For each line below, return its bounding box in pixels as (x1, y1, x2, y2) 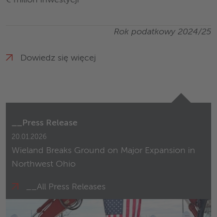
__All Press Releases (26, 182, 106, 191)
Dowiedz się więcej (20, 53, 96, 62)
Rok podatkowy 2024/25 (114, 27, 211, 36)
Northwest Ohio (12, 159, 76, 169)
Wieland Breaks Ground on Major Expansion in (12, 146, 195, 155)
